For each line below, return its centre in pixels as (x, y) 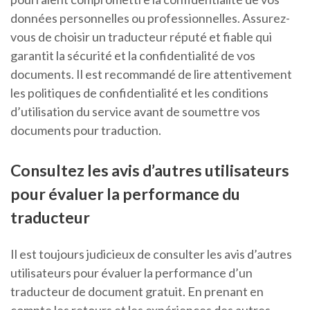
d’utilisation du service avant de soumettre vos (135, 112)
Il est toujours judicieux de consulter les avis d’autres (151, 254)
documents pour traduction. (86, 130)
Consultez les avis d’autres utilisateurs (150, 171)
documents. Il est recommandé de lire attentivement (151, 74)
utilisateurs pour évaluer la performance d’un (131, 273)
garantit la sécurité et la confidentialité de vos (133, 56)
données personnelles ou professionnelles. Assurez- (150, 18)
